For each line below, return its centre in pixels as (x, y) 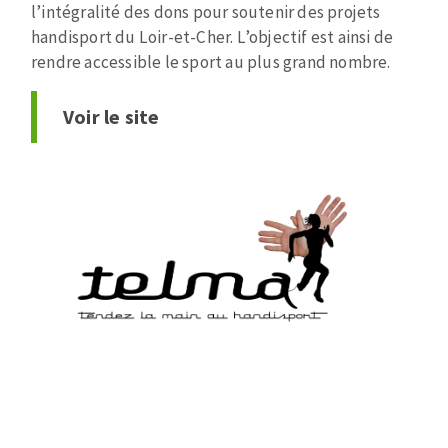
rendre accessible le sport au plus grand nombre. (211, 61)
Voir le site (111, 116)
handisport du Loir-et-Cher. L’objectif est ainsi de (212, 36)
